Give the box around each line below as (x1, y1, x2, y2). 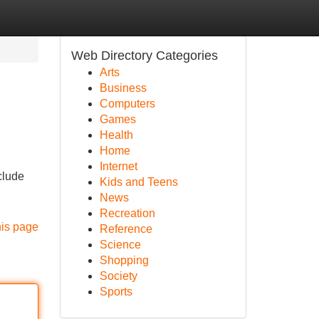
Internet (99, 160, 137, 172)
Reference (99, 223, 152, 235)
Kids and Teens (99, 176, 178, 188)
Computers (99, 98, 155, 110)
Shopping (99, 254, 149, 266)
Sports (99, 286, 132, 298)
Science (99, 239, 141, 251)
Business (99, 82, 147, 94)
